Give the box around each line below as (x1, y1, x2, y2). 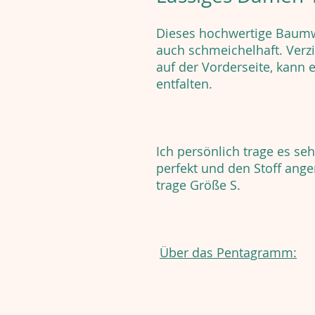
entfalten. (156, 75, 212, 93)
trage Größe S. (156, 176, 240, 194)
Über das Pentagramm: (160, 244, 297, 262)
